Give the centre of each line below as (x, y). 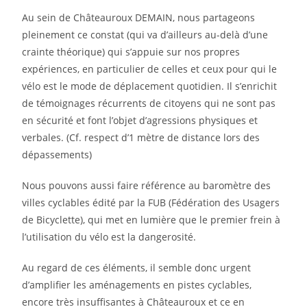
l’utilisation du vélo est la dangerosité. (109, 237)
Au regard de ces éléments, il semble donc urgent (137, 268)
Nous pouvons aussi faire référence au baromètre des (147, 186)
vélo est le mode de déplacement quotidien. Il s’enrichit (150, 86)
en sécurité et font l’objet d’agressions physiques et (140, 121)
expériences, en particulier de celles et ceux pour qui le (150, 69)
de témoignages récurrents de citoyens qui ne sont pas (149, 103)
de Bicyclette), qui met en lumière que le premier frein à (151, 220)
